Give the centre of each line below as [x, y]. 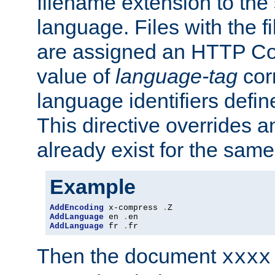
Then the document [129, 256]
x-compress [133, 208]
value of [76, 76]
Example [93, 187]
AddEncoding [77, 208]
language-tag [176, 76]
